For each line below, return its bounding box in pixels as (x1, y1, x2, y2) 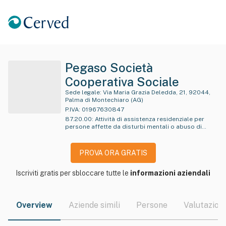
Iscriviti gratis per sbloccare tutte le (16, 169, 130, 177)
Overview (16, 200, 52, 210)
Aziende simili (69, 200, 120, 210)
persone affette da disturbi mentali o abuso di (65, 123, 202, 130)
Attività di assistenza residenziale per (95, 116, 204, 123)
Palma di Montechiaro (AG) (65, 96, 143, 103)
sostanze (65, 131, 92, 138)
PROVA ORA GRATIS (79, 149, 147, 157)
